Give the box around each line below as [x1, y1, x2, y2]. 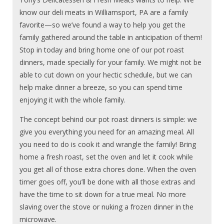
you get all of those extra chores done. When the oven [19, 164, 196, 174]
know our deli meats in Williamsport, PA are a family [19, 7, 188, 17]
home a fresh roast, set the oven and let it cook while [19, 151, 193, 161]
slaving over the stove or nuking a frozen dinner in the [19, 201, 194, 211]
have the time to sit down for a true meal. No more [19, 189, 186, 199]
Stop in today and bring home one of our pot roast [19, 44, 184, 54]
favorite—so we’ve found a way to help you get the [19, 19, 186, 29]
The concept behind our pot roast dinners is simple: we [19, 114, 197, 124]
